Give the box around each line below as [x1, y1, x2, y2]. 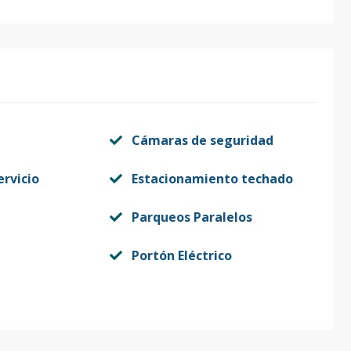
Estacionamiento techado [131, 170, 293, 187]
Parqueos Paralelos [131, 208, 252, 226]
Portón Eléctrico [131, 247, 232, 264]
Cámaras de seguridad [131, 132, 273, 149]
